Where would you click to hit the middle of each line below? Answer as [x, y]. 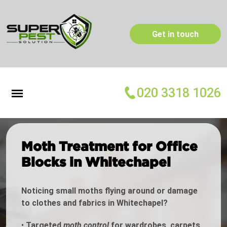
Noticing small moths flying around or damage [109, 191]
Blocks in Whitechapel [96, 162]
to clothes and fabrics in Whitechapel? [94, 203]
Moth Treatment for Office [109, 146]
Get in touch [175, 34]
